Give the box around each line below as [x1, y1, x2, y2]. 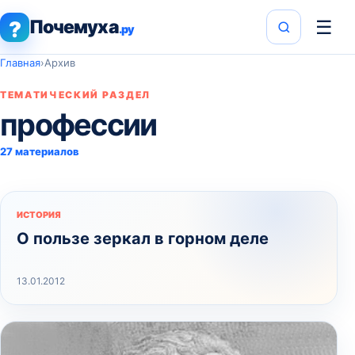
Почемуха [29, 15, 119, 38]
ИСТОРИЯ [17, 209, 61, 220]
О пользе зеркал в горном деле [17, 229, 269, 248]
